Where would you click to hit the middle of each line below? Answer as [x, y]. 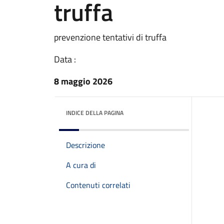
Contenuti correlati [98, 185]
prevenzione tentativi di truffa [110, 37]
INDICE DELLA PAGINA [95, 113]
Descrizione [85, 145]
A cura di [81, 165]
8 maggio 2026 [83, 81]
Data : [65, 59]
